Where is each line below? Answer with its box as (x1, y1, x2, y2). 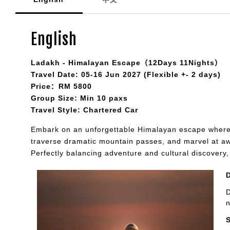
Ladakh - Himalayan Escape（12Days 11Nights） (31, 58, 222, 67)
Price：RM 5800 (31, 82, 92, 90)
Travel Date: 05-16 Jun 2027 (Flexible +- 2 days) (31, 70, 221, 79)
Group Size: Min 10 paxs (31, 93, 128, 102)
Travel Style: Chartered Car (31, 105, 138, 114)
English (31, 29, 77, 49)
